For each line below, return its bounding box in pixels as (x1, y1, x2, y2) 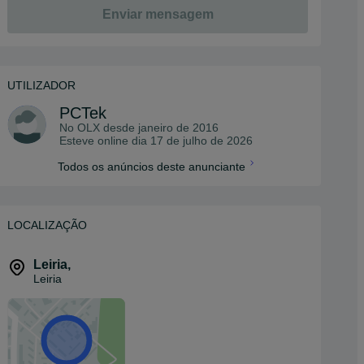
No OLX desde (59, 121, 138, 134)
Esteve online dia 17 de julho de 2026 (59, 134, 253, 147)
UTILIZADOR (7, 79, 76, 92)
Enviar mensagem (102, 7, 214, 21)
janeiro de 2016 (138, 121, 219, 134)
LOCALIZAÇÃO (7, 219, 87, 232)
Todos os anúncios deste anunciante (57, 160, 245, 173)
